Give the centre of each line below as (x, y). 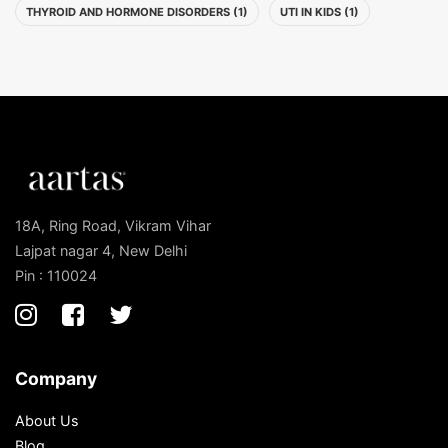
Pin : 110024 (56, 275)
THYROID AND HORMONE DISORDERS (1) (137, 12)
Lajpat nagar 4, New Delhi (101, 250)
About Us (47, 420)
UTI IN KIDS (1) (319, 12)
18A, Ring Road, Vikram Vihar (113, 225)
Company (56, 378)
